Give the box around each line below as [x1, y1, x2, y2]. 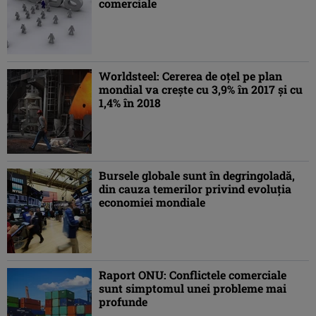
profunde [99, 294, 147, 310]
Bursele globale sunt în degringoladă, [99, 168, 295, 183]
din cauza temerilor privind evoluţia [99, 181, 291, 197]
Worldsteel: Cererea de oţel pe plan [99, 68, 282, 84]
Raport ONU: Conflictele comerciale [99, 267, 286, 283]
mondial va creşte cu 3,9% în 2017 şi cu [99, 82, 303, 97]
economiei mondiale [99, 195, 205, 210]
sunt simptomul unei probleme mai [99, 281, 286, 296]
